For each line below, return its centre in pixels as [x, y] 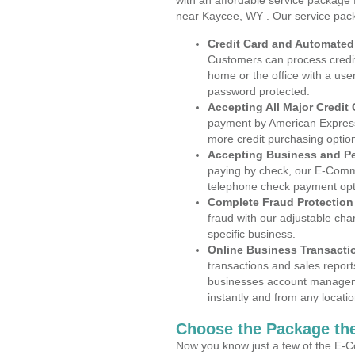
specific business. [252, 234]
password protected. [259, 91]
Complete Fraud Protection [281, 202]
